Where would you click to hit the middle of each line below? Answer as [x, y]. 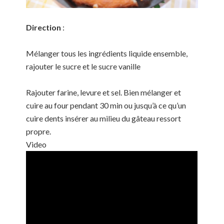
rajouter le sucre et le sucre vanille [83, 66]
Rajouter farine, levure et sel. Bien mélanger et [104, 92]
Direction [44, 27]
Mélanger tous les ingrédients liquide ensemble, [107, 53]
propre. [39, 131]
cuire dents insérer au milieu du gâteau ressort [104, 118]
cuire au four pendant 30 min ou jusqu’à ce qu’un [106, 105]
